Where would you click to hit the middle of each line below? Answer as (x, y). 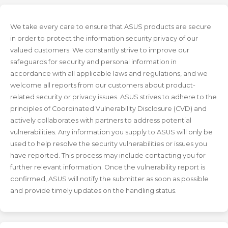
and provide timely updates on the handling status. (93, 191)
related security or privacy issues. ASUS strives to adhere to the (113, 97)
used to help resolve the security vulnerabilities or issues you (109, 144)
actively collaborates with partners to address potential (101, 121)
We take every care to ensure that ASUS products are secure (111, 27)
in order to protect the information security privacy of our (104, 39)
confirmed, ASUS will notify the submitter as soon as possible (109, 179)
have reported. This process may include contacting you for (108, 156)
